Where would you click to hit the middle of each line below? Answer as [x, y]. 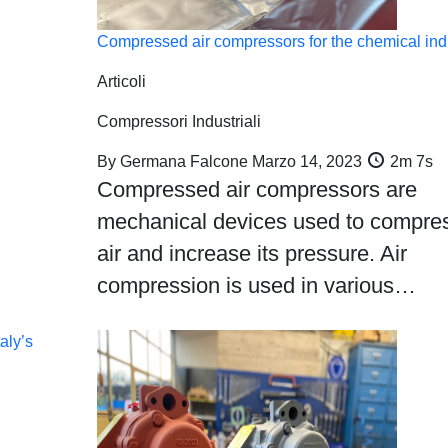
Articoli [121, 81]
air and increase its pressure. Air [251, 253]
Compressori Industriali [178, 121]
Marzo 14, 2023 [306, 161]
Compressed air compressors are [256, 189]
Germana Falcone [183, 161]
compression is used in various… [256, 285]
